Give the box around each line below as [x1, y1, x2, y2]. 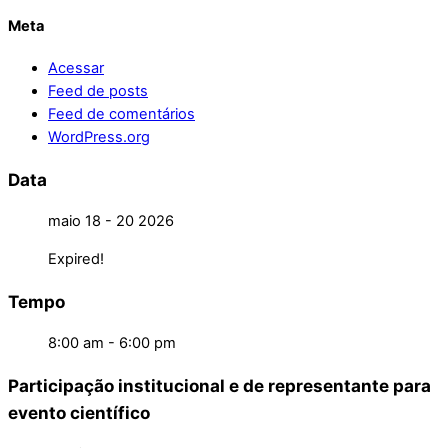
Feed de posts [48, 82, 148, 100]
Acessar [48, 59, 104, 77]
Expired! [48, 249, 104, 268]
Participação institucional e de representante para [8, 374, 431, 396]
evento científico [8, 401, 150, 423]
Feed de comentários [48, 105, 195, 123]
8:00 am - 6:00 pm [48, 333, 176, 352]
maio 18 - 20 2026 [48, 212, 174, 231]
